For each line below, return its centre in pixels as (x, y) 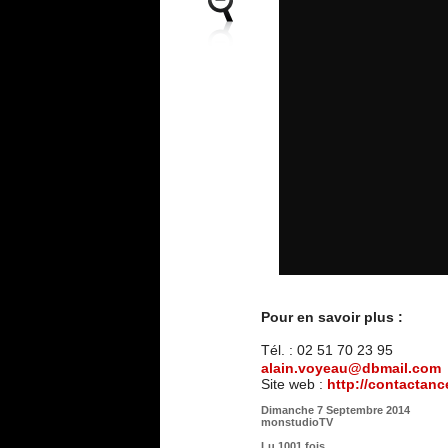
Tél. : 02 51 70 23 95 (326, 350)
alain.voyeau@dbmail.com (350, 368)
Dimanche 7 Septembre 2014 (335, 410)
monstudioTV (296, 422)
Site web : (293, 384)
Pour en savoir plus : (333, 317)
